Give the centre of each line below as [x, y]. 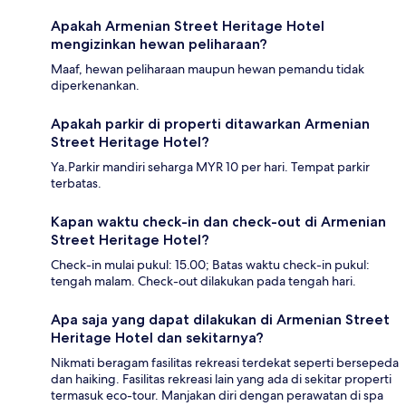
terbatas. [76, 184]
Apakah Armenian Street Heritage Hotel [188, 26]
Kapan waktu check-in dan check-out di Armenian [218, 222]
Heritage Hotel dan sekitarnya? [157, 338]
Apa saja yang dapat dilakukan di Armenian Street [220, 320]
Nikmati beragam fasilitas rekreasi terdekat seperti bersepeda [225, 363]
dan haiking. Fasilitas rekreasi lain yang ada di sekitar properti [221, 379]
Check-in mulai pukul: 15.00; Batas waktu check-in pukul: [210, 265]
